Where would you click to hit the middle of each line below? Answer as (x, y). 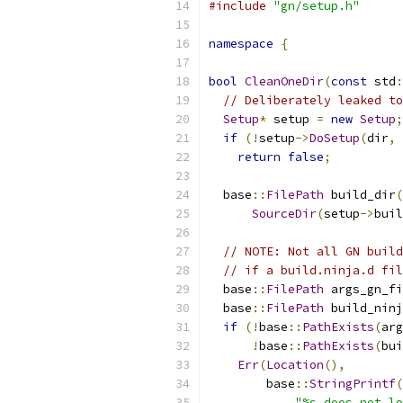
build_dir (360, 195)
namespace (241, 44)
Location (295, 365)
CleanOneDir (284, 81)
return (259, 157)
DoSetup (335, 138)
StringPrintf (353, 384)
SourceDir (284, 214)
